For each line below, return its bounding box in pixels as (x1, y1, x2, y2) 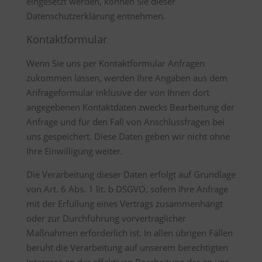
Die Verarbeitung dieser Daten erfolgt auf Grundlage (26, 168, 236, 180)
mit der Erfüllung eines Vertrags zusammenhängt (26, 198, 223, 209)
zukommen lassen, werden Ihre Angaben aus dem (26, 72, 227, 84)
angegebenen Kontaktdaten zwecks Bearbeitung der (26, 101, 235, 113)
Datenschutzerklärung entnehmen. (26, 10, 166, 22)
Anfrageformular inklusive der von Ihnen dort (26, 87, 209, 98)
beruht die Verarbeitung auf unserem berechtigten (26, 242, 228, 253)
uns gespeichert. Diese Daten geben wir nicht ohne (26, 130, 230, 142)
